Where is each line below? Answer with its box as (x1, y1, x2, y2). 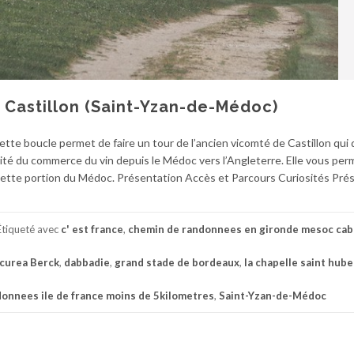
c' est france (61, 222, 123, 235)
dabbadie (64, 255, 110, 269)
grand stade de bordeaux (115, 255, 239, 269)
